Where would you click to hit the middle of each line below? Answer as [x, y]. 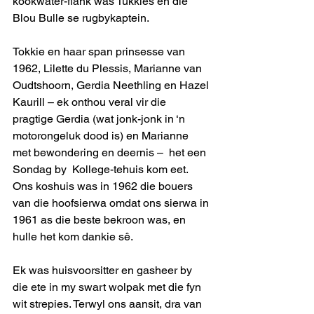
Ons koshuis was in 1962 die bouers [104, 186]
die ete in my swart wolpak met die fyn [108, 287]
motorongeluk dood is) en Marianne [102, 135]
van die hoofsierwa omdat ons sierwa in [112, 203]
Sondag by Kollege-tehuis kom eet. [103, 169]
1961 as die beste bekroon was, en [101, 219]
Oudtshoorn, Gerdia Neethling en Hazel [112, 85]
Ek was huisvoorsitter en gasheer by [104, 270]
